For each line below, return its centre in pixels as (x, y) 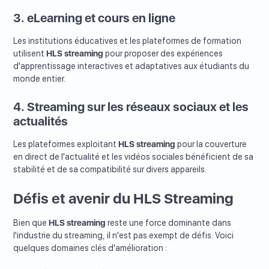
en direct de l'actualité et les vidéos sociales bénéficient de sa (134, 157)
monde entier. (40, 79)
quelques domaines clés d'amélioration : (90, 248)
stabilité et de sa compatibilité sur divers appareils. (110, 170)
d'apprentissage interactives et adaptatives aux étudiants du (131, 66)
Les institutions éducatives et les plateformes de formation (128, 41)
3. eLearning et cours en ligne (95, 18)
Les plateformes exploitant (66, 144)
